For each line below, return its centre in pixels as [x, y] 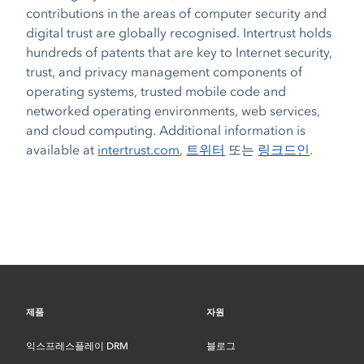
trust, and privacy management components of [165, 71]
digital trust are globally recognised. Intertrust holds [179, 32]
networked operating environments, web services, [173, 110]
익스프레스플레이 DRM [78, 346]
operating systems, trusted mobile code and [156, 91]
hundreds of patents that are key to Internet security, [180, 52]
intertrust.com [139, 149]
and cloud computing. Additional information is [166, 130]
